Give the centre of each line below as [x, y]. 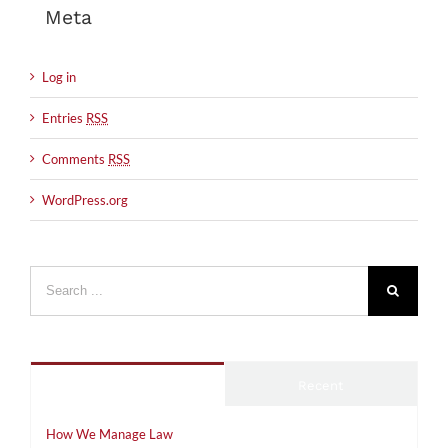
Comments [75, 158]
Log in [59, 76]
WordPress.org [85, 199]
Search [48, 274]
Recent [321, 385]
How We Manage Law [109, 433]
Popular [127, 385]
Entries [64, 117]
